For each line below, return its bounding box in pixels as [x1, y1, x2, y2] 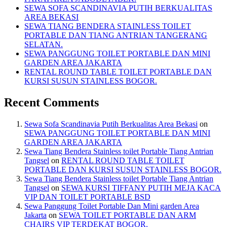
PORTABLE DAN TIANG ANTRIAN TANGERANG [24, 31, 207, 40]
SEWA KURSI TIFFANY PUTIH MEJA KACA [61, 183, 221, 192]
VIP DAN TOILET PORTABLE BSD [24, 192, 150, 201]
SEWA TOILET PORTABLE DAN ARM [59, 210, 196, 219]
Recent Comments [4, 95, 99, 109]
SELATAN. [24, 40, 63, 49]
